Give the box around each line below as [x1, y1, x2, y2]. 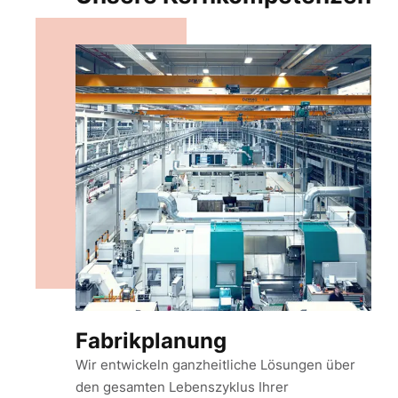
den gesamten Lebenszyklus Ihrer [76, 378, 289, 395]
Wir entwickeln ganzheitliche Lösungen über [76, 356, 355, 373]
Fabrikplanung [76, 328, 227, 354]
